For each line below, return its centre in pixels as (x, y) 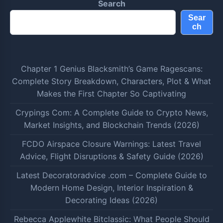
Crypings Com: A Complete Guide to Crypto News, (111, 112)
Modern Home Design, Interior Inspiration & (111, 188)
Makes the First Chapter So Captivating (111, 94)
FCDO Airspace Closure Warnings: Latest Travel (111, 144)
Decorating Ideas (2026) (111, 200)
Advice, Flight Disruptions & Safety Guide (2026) (111, 156)
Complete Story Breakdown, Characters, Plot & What (111, 81)
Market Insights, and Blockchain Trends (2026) (111, 125)
